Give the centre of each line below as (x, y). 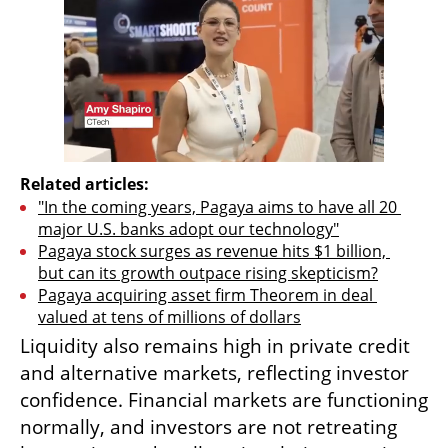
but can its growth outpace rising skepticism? (208, 272)
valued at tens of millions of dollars (169, 316)
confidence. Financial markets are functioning (224, 399)
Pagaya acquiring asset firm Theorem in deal (205, 294)
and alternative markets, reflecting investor (214, 372)
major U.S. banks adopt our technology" (188, 228)
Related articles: (84, 183)
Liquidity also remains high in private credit (215, 345)
